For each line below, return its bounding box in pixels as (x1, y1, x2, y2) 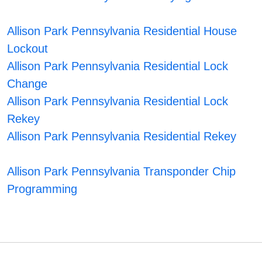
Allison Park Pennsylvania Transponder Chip (7, 165, 236, 178)
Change (7, 77, 48, 91)
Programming (7, 182, 78, 196)
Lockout (7, 42, 49, 56)
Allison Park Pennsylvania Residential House (7, 25, 237, 38)
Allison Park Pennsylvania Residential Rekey (7, 130, 237, 143)
